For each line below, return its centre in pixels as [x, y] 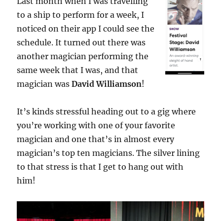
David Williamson [107, 84]
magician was [44, 84]
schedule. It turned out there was [81, 42]
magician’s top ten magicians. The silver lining [109, 153]
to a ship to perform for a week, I [81, 15]
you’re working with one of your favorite [96, 125]
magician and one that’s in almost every [96, 139]
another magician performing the [83, 56]
